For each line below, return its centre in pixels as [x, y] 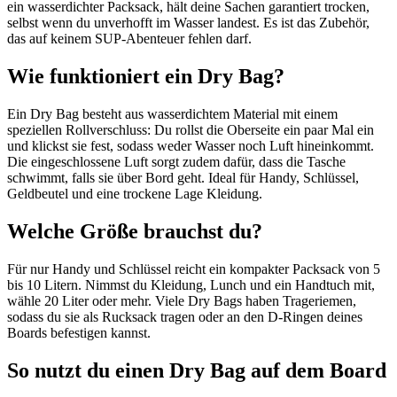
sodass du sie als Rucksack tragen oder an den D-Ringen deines [185, 316]
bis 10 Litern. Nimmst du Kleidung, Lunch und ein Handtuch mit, [191, 284]
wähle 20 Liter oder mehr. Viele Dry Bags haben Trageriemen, [182, 300]
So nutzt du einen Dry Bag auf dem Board [197, 370]
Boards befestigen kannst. [79, 332]
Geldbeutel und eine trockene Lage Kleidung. [135, 194]
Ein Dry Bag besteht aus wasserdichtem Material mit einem [172, 114]
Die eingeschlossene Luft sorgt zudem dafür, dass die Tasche [176, 162]
